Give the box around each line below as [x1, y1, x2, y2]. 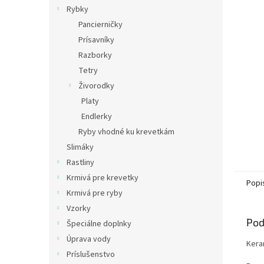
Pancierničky [78, 19, 123, 31]
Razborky [78, 49, 112, 61]
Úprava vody [67, 233, 111, 245]
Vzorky [67, 203, 91, 214]
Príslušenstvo [67, 249, 115, 260]
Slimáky [67, 141, 94, 153]
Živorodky [78, 80, 114, 92]
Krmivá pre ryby [67, 187, 123, 199]
